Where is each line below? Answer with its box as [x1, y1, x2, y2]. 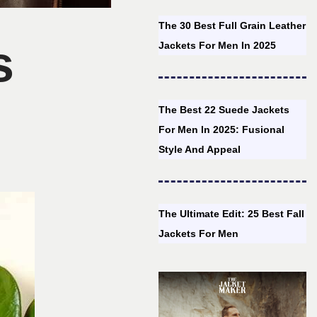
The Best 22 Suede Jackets [158, 104, 290, 115]
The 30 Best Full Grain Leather [158, 20, 306, 31]
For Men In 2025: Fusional [158, 124, 285, 135]
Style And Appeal [158, 144, 241, 155]
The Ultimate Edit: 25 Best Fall [158, 208, 305, 219]
